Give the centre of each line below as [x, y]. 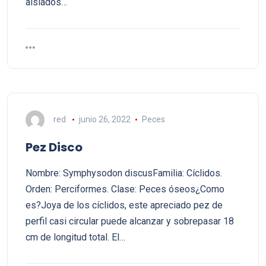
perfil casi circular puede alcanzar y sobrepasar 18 [130, 221]
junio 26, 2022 [104, 119]
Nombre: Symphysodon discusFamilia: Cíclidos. [124, 173]
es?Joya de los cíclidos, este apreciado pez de [124, 205]
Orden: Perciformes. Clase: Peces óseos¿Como [125, 189]
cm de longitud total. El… [75, 237]
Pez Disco [54, 147]
